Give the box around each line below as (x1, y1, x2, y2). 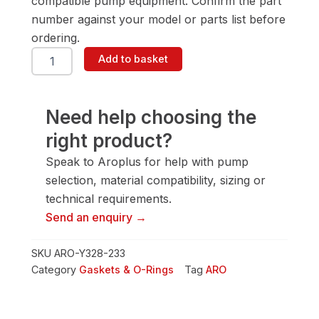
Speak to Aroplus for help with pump (46, 155, 249, 169)
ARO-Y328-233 (54, 247, 125, 260)
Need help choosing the (46, 106, 256, 129)
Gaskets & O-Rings (79, 263, 174, 276)
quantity (31, 147, 72, 159)
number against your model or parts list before (31, 12, 286, 27)
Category (31, 263, 76, 276)
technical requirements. (46, 192, 172, 206)
